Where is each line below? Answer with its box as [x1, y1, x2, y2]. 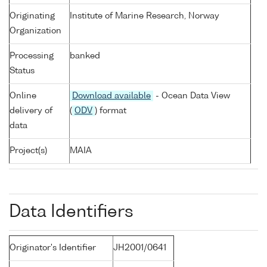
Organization [10, 27, 61, 36]
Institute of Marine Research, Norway [70, 12, 219, 21]
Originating [10, 12, 55, 21]
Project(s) [10, 147, 47, 156]
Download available [72, 92, 151, 101]
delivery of [10, 107, 52, 116]
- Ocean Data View [153, 92, 230, 101]
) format [95, 107, 126, 116]
